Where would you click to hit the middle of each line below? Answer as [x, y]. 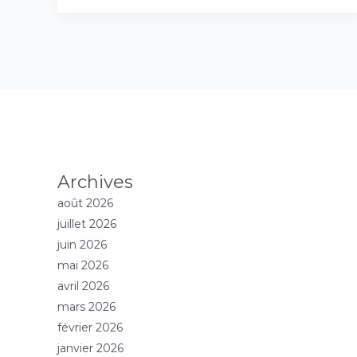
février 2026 [90, 328]
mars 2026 [86, 307]
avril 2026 [83, 286]
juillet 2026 [87, 224]
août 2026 [85, 204]
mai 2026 [83, 266]
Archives [95, 182]
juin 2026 [82, 245]
